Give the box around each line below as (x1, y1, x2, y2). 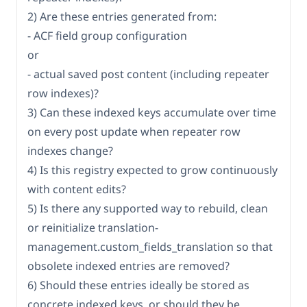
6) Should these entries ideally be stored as (27, 278, 249, 293)
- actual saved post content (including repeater (27, 66, 269, 82)
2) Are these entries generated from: (27, 9, 217, 25)
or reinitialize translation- (27, 220, 158, 236)
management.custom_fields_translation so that (27, 239, 273, 255)
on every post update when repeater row (27, 124, 241, 140)
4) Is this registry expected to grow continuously (27, 162, 278, 178)
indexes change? (27, 143, 113, 159)
